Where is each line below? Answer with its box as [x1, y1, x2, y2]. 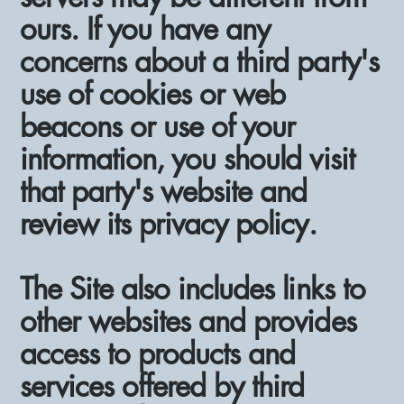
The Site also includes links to [20, 269, 365, 308]
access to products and [20, 334, 296, 373]
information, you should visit [20, 139, 354, 179]
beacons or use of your [20, 106, 296, 146]
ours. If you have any [20, 9, 271, 49]
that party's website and [20, 171, 308, 211]
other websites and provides [20, 301, 356, 341]
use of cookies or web [20, 74, 286, 114]
